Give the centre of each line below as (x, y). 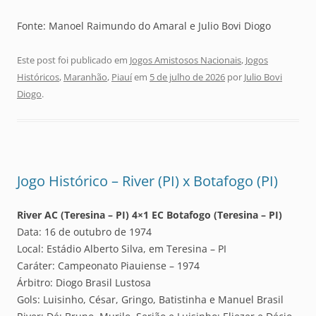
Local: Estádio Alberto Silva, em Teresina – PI (122, 249)
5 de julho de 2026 (187, 77)
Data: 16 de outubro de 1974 (84, 232)
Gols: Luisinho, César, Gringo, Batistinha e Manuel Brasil (150, 300)
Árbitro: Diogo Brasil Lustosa (84, 283)
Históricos (38, 77)
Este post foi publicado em (73, 60)
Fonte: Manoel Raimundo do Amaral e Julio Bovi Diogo (144, 26)
